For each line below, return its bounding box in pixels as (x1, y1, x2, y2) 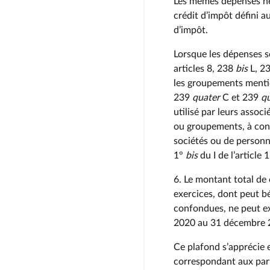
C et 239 (220, 93, 261, 102)
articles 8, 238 (174, 64, 236, 74)
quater (192, 93, 220, 102)
